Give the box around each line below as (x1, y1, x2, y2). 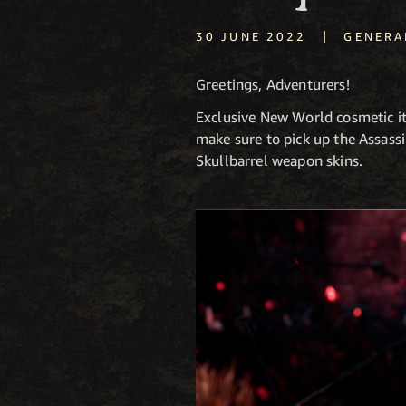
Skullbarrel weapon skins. (196, 151, 363, 169)
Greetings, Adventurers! (196, 75, 350, 93)
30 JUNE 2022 (196, 29, 307, 43)
